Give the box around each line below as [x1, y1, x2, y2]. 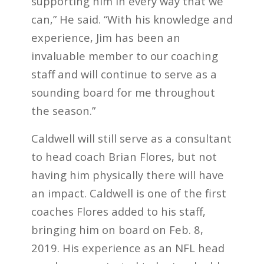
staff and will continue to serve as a [31, 67, 217, 82]
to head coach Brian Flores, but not [31, 148, 217, 164]
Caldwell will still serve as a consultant [31, 130, 232, 146]
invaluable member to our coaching [31, 48, 218, 64]
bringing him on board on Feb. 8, [31, 222, 203, 237]
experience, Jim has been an [31, 30, 180, 45]
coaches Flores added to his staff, [31, 203, 206, 219]
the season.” [31, 103, 95, 118]
